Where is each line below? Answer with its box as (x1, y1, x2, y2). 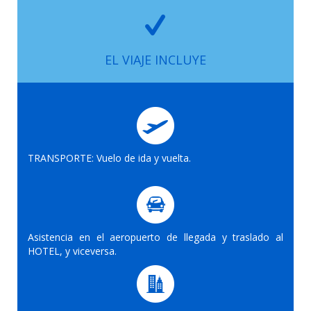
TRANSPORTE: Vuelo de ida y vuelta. (28, 151, 191, 165)
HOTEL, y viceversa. (28, 244, 117, 258)
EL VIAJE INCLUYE (105, 51, 206, 68)
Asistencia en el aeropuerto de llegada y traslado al (28, 230, 283, 244)
